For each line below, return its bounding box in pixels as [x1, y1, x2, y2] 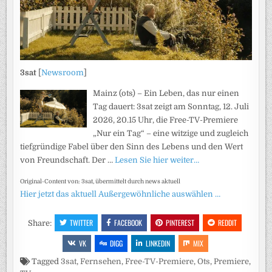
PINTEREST [166, 217, 194, 228]
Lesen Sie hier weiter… [115, 155, 200, 165]
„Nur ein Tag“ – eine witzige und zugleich [93, 128, 249, 138]
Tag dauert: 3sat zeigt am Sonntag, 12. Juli [93, 101, 250, 111]
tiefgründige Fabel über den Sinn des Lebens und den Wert [20, 141, 243, 151]
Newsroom [41, 67, 84, 77]
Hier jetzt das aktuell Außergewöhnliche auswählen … [20, 189, 221, 199]
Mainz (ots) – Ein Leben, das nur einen [93, 88, 240, 98]
